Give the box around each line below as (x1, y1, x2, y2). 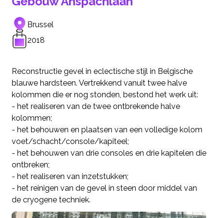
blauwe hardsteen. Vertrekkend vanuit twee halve (12, 78, 187, 88)
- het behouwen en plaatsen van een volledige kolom (12, 125, 202, 135)
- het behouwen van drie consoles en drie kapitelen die (12, 148, 206, 158)
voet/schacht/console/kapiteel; (12, 137, 129, 146)
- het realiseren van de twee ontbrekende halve (12, 102, 180, 111)
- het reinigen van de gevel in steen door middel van (12, 183, 197, 193)
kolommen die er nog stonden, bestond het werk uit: (12, 90, 198, 100)
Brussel (27, 20, 54, 30)
